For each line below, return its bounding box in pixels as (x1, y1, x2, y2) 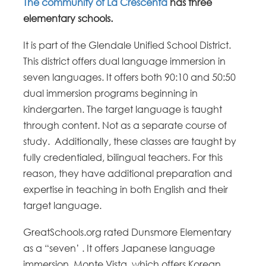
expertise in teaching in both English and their (23, 183, 229, 196)
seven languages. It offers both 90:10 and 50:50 (23, 71, 236, 84)
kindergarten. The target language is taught (23, 103, 223, 116)
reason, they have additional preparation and (23, 167, 233, 180)
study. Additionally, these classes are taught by (23, 135, 237, 148)
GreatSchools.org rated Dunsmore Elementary (23, 226, 232, 239)
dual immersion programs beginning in (23, 87, 198, 100)
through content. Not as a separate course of (23, 119, 227, 132)
